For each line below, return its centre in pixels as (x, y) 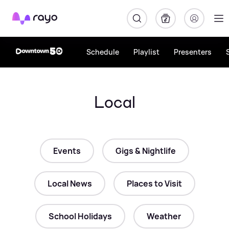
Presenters (193, 52)
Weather (164, 216)
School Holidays (80, 216)
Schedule (103, 52)
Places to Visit (154, 184)
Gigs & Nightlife (146, 151)
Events (67, 151)
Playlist (146, 52)
